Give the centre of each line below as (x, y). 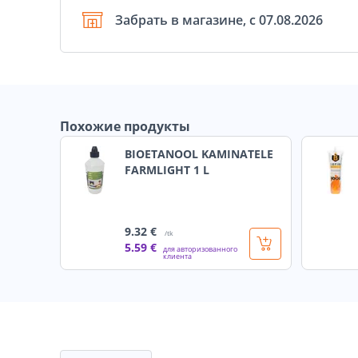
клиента (177, 257)
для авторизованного (200, 249)
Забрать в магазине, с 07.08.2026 (219, 20)
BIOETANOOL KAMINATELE (199, 154)
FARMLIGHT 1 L (167, 170)
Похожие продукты (125, 127)
